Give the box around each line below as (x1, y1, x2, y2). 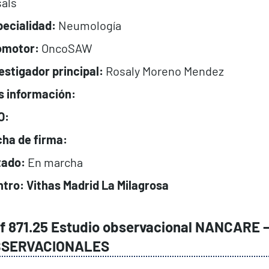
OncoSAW (38, 40, 92, 55)
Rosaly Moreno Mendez (103, 63, 224, 78)
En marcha (25, 154, 83, 169)
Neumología (55, 17, 121, 32)
